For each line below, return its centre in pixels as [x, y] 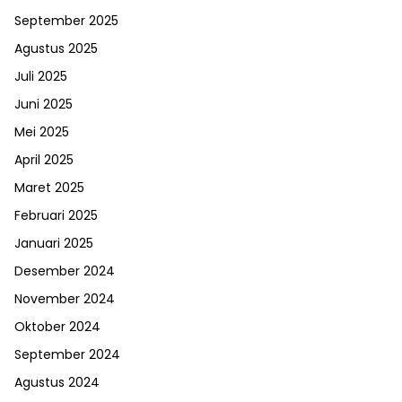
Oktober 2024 [57, 327]
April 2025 [44, 160]
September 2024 [67, 355]
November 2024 [65, 299]
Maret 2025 [49, 188]
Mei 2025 [42, 132]
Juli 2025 [41, 77]
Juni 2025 [44, 105]
